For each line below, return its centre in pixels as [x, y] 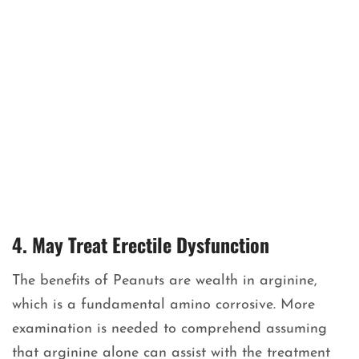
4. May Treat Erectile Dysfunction [141, 245]
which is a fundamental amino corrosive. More [163, 305]
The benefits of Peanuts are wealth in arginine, [165, 281]
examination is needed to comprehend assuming [169, 329]
